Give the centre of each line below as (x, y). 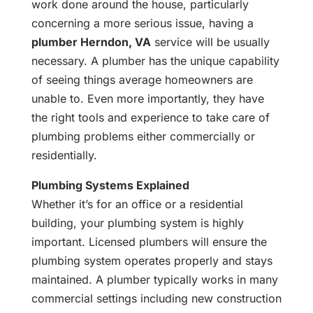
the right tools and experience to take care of (150, 118)
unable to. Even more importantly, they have (147, 99)
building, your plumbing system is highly (137, 223)
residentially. (64, 155)
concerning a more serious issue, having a (142, 23)
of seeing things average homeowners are (142, 80)
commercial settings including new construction (156, 299)
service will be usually (210, 42)
